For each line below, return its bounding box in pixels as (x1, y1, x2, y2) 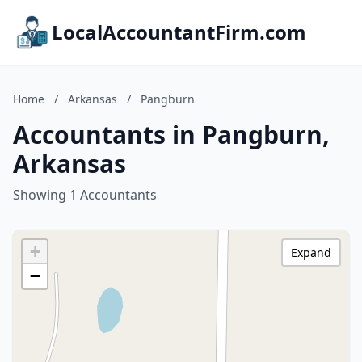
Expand (291, 245, 331, 260)
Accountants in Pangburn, (13, 118, 330, 151)
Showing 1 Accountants (13, 186, 157, 204)
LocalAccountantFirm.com (52, 19, 306, 45)
